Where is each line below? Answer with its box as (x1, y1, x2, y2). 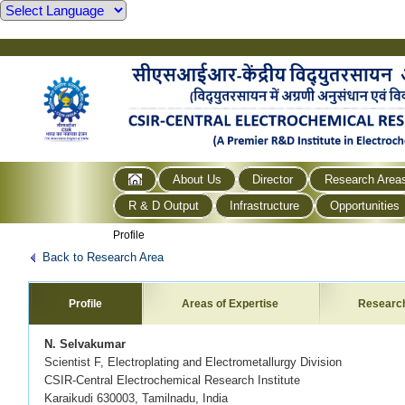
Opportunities (330, 198, 400, 212)
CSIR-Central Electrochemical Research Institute (44, 372, 301, 387)
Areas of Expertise (182, 297, 279, 310)
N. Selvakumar (44, 336, 127, 351)
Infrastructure (230, 198, 300, 212)
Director (252, 172, 294, 186)
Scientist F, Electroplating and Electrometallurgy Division (44, 354, 343, 369)
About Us (173, 172, 222, 186)
